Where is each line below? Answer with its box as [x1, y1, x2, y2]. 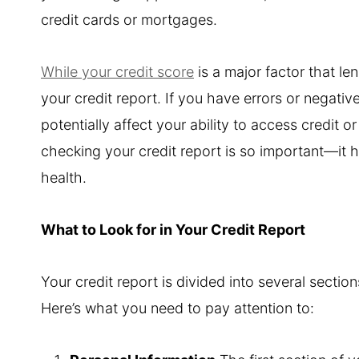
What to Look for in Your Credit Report [41, 220, 305, 238]
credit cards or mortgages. [41, 10, 217, 28]
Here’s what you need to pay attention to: [41, 299, 314, 317]
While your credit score [41, 63, 194, 80]
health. [41, 168, 87, 186]
